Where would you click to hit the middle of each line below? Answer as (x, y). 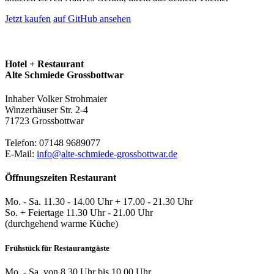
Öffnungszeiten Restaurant (61, 178)
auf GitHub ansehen (92, 19)
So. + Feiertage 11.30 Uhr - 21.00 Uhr (79, 213)
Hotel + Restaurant (44, 64)
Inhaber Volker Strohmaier (56, 98)
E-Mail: (21, 154)
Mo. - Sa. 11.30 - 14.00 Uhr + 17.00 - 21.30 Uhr (99, 202)
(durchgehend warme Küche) (61, 224)
